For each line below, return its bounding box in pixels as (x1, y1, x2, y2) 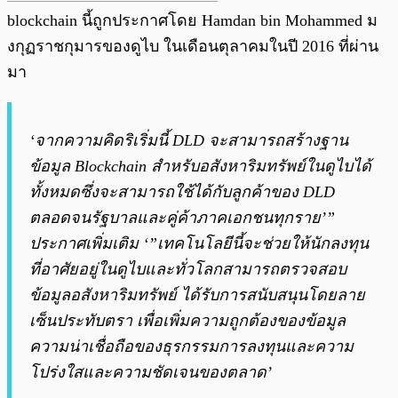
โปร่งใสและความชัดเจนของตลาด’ (29, 363, 272, 382)
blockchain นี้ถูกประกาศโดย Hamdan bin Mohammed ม (7, 12, 378, 30)
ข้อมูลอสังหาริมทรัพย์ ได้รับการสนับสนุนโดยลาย (29, 286, 365, 305)
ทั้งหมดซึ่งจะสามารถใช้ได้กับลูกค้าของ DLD (29, 183, 335, 202)
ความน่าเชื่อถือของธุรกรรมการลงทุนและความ (29, 338, 354, 356)
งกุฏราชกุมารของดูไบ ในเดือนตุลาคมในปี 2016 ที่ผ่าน (7, 37, 378, 56)
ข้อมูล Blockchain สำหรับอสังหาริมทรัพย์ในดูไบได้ (29, 157, 371, 176)
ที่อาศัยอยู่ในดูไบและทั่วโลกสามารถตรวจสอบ (29, 260, 346, 279)
